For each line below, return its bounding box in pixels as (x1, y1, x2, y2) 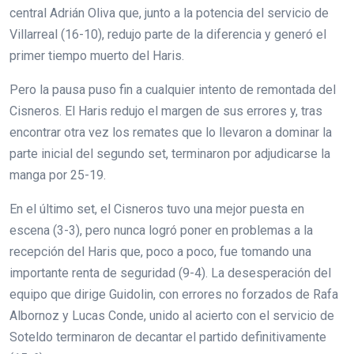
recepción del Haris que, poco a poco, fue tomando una (9, 243, 311, 259)
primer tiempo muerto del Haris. (9, 47, 184, 63)
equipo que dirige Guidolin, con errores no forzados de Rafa (9, 286, 338, 302)
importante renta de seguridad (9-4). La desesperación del (9, 265, 331, 281)
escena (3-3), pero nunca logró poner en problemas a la (9, 222, 313, 238)
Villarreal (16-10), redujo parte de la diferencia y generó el (9, 26, 326, 42)
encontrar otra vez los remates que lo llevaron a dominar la (9, 124, 332, 140)
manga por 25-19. (9, 167, 106, 183)
